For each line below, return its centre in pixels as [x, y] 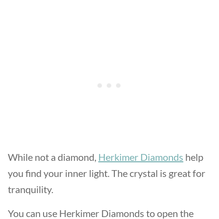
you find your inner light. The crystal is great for [107, 173]
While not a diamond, [53, 157]
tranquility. [32, 189]
